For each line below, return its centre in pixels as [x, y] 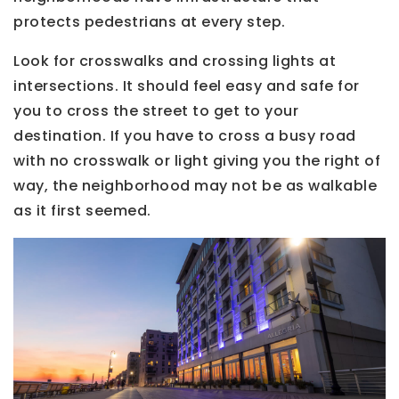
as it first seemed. [82, 210]
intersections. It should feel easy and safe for [187, 85]
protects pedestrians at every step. [150, 21]
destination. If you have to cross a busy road [185, 135]
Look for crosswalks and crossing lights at [175, 61]
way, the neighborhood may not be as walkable [195, 185]
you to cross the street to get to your [156, 110]
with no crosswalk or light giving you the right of [197, 160]
